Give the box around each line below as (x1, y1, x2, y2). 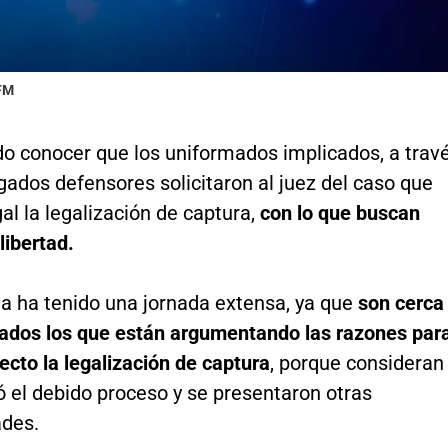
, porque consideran (269, 351, 444, 376)
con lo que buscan (259, 201, 420, 226)
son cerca (352, 291, 444, 316)
